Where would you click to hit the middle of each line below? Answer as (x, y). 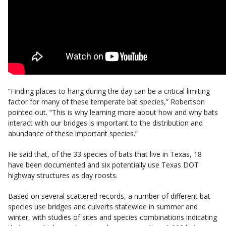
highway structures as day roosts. (63, 176)
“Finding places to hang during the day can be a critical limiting (109, 91)
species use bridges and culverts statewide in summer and (103, 207)
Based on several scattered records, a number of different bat (109, 196)
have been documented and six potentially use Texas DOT (103, 165)
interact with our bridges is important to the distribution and (105, 123)
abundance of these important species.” (73, 134)
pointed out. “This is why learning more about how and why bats (113, 112)
